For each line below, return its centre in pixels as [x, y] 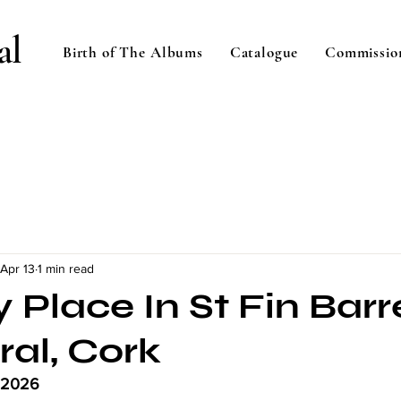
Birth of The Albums [132, 52]
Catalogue [264, 52]
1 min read [66, 268]
